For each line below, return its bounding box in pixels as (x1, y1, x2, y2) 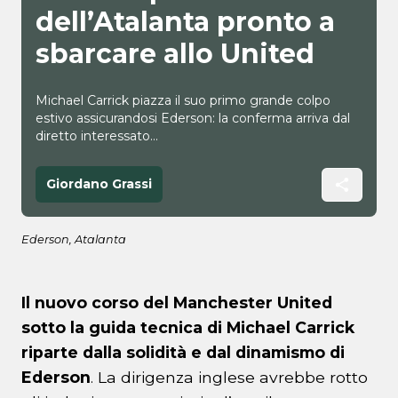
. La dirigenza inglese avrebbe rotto (91, 368, 368, 387)
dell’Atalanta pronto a (36, 5, 335, 39)
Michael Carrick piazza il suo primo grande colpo (36, 92, 330, 109)
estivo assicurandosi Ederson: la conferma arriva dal (36, 110, 350, 127)
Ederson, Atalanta (21, 233, 126, 247)
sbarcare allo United (36, 37, 314, 71)
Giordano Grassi (46, 176, 152, 193)
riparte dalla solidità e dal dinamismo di (21, 343, 345, 362)
